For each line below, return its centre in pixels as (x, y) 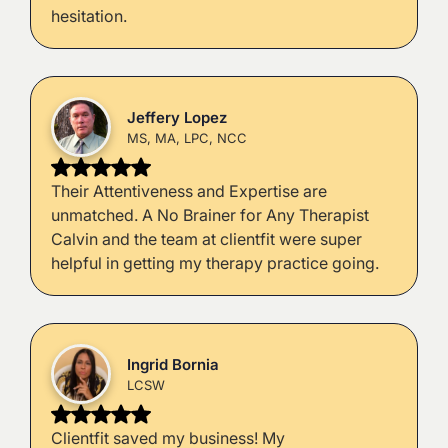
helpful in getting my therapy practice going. (214, 263)
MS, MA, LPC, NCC (186, 137)
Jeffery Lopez (176, 117)
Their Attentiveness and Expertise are (188, 191)
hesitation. (88, 16)
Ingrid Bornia (172, 364)
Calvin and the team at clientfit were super (206, 239)
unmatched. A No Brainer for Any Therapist (209, 215)
